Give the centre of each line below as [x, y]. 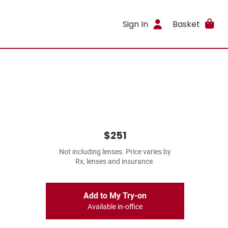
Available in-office [115, 207]
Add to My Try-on [115, 196]
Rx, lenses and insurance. [115, 162]
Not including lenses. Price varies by [115, 152]
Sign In [136, 24]
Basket [186, 24]
